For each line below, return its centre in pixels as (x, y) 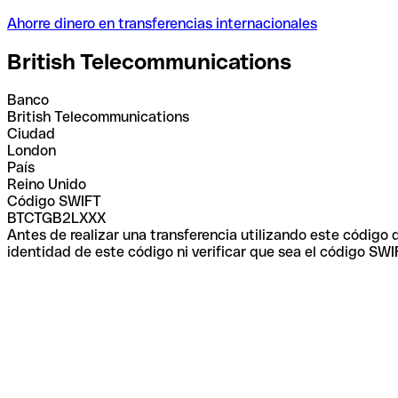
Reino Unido (47, 184)
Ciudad (31, 133)
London (32, 150)
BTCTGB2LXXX (56, 218)
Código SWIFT (54, 201)
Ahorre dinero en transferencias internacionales (162, 23)
